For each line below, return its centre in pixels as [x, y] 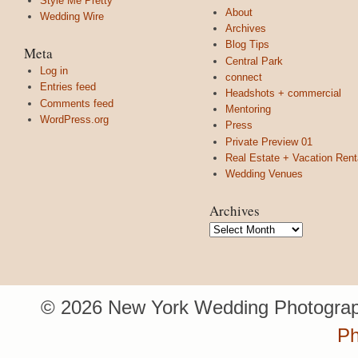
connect [244, 77]
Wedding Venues [264, 173]
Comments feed [77, 103]
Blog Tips [247, 45]
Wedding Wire [72, 17]
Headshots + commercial [283, 93]
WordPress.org [74, 119]
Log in [54, 71]
